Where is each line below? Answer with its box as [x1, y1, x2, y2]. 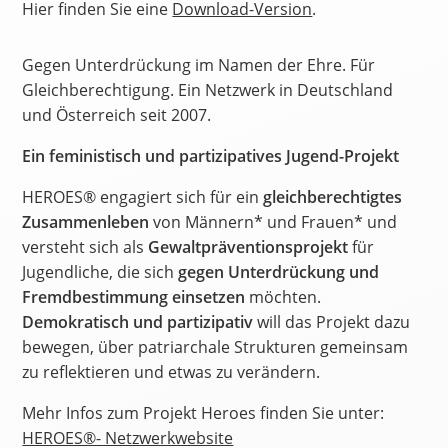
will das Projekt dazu [253, 310, 411, 333]
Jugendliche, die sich [22, 260, 179, 283]
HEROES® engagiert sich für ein [22, 185, 264, 208]
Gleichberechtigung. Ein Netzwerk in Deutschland [22, 78, 394, 101]
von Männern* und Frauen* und [149, 210, 398, 233]
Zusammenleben [22, 210, 150, 233]
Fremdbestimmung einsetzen [22, 285, 246, 308]
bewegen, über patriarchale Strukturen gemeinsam [22, 335, 409, 358]
